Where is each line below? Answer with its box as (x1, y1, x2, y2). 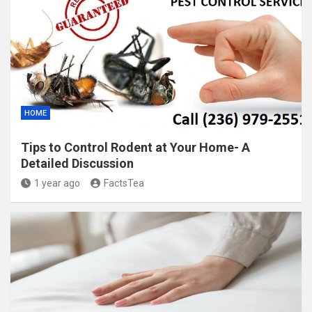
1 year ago (34, 178, 80, 189)
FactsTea (104, 178, 144, 189)
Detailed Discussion (21, 156, 134, 171)
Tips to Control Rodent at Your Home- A (21, 140, 250, 155)
